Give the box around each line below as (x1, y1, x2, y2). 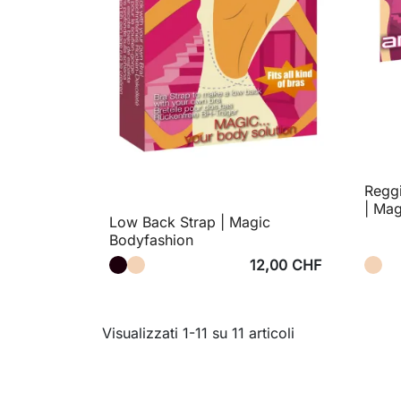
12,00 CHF (250, 256, 321, 275)
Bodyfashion (109, 231, 193, 250)
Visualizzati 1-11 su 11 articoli (102, 324, 294, 343)
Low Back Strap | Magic (109, 213, 270, 232)
